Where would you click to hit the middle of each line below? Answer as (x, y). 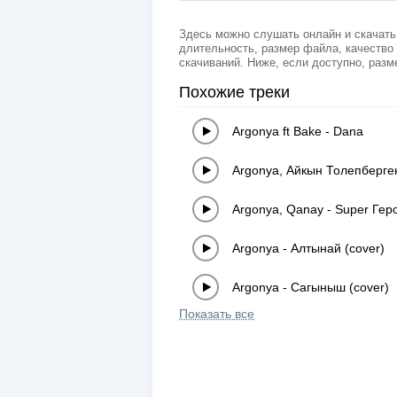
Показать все (217, 313)
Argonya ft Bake (277, 131)
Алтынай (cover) (338, 248)
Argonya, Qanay (278, 209)
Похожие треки (234, 92)
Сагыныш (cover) (340, 287)
